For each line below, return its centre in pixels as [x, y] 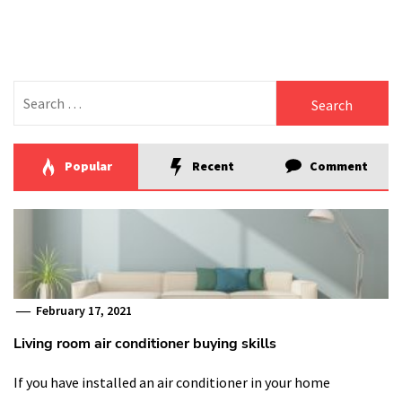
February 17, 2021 [83, 311]
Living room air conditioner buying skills [145, 344]
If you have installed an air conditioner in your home [172, 383]
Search [36, 90]
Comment [337, 166]
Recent [212, 166]
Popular [87, 166]
